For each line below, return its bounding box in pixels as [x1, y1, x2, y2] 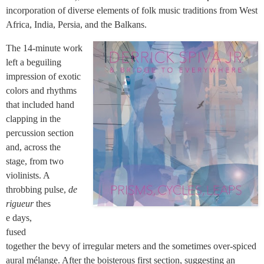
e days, [6, 213, 32, 223]
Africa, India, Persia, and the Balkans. [6, 19, 147, 30]
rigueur [6, 199, 34, 209]
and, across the [6, 142, 61, 153]
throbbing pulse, [6, 184, 68, 195]
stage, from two [6, 156, 64, 167]
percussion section [6, 128, 74, 138]
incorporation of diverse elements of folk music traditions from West [6, 5, 258, 16]
